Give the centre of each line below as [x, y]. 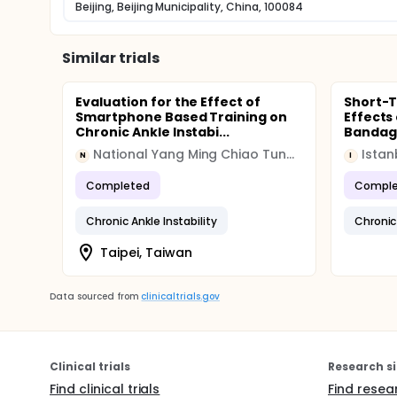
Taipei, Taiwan [146, 252]
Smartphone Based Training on [182, 117]
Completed [118, 185]
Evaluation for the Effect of [168, 102]
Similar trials [111, 58]
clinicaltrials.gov [180, 296]
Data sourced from [94, 296]
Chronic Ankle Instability [152, 221]
